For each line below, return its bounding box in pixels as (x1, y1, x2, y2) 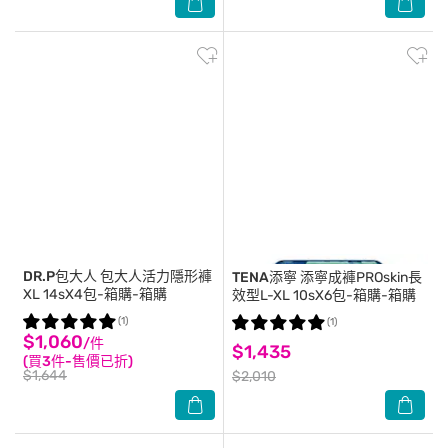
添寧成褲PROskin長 (297, 269, 422, 286)
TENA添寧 (232, 269, 297, 286)
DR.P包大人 (23, 268, 97, 285)
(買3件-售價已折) (23, 352, 133, 370)
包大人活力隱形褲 (97, 268, 212, 285)
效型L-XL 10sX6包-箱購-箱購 (232, 287, 416, 304)
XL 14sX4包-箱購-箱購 (23, 286, 167, 303)
